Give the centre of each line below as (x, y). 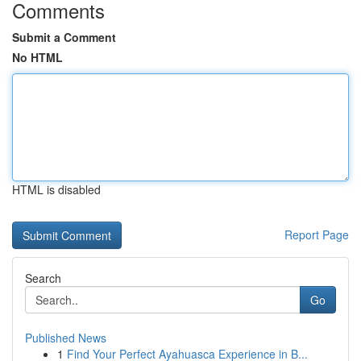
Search (43, 278)
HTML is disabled (56, 189)
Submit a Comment (64, 37)
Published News (66, 338)
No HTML (37, 57)
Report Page (317, 234)
